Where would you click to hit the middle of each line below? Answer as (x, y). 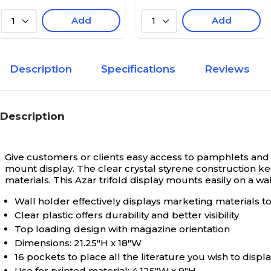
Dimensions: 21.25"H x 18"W (78, 243)
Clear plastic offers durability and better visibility (127, 215)
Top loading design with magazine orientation (122, 229)
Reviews (227, 69)
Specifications (138, 69)
